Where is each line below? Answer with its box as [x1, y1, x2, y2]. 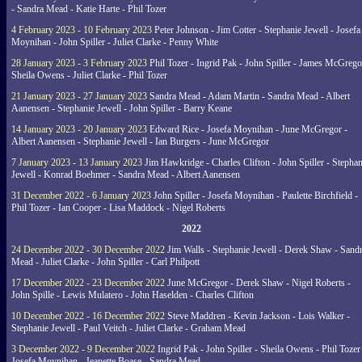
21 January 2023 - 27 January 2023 [11, 90, 147, 102]
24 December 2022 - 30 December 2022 [11, 244, 165, 255]
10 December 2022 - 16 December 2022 [11, 310, 165, 322]
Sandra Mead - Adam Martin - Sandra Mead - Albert [147, 90, 350, 102]
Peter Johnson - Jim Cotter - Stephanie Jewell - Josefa [152, 24, 360, 36]
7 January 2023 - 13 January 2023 [11, 157, 142, 168]
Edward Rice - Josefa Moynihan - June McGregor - [147, 124, 347, 135]
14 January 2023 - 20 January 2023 [11, 124, 147, 135]
